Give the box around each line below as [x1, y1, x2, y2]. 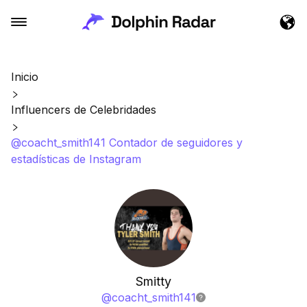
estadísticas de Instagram [11, 152, 141, 166]
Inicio [11, 70, 38, 84]
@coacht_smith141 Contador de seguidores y [11, 136, 243, 149]
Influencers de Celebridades [11, 103, 156, 116]
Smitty [136, 274, 171, 288]
